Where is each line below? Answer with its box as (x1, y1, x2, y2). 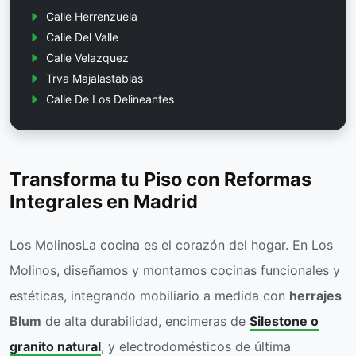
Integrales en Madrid (10, 190, 198, 214)
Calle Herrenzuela (46, 10, 137, 24)
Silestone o (250, 313, 319, 330)
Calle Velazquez (46, 51, 129, 65)
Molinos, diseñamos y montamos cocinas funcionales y (10, 262, 340, 279)
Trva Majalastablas (46, 72, 143, 86)
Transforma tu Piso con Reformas (10, 168, 311, 192)
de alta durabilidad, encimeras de (41, 313, 250, 330)
